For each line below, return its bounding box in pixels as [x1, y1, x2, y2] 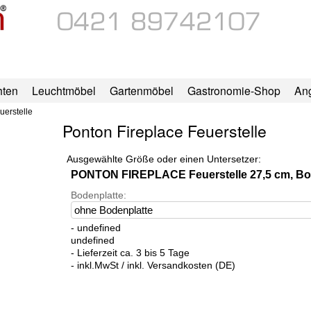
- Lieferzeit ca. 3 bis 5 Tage [70, 247, 190, 259]
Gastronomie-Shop [187, 83, 280, 99]
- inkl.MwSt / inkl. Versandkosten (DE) [70, 260, 235, 271]
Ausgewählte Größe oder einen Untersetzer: [66, 153, 261, 165]
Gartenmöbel [109, 83, 174, 99]
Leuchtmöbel [31, 83, 96, 99]
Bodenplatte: [70, 190, 126, 201]
